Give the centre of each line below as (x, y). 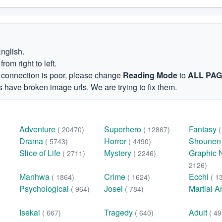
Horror (116, 141)
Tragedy (120, 212)
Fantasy (204, 129)
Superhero (124, 129)
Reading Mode (150, 75)
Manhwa (36, 177)
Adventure (39, 129)
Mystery (119, 153)
